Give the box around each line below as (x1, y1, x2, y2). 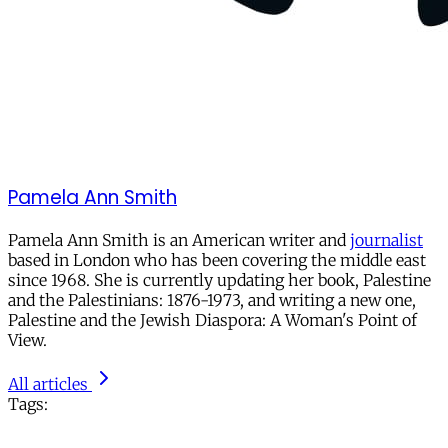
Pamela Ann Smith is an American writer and (8, 230, 350, 251)
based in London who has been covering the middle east (8, 250, 426, 271)
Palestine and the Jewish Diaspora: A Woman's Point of (8, 310, 417, 331)
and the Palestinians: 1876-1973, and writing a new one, (8, 290, 416, 311)
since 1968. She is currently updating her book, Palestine (8, 270, 431, 291)
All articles (8, 374, 88, 395)
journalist (350, 230, 423, 251)
